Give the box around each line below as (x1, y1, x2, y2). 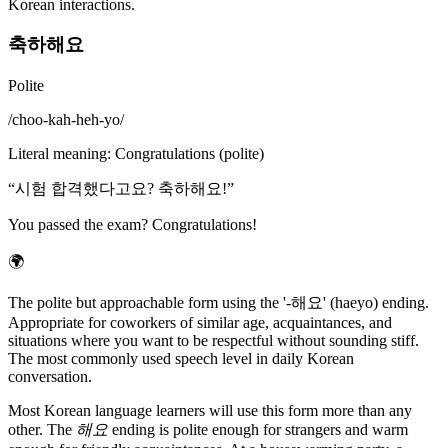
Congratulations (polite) (115, 145, 264, 163)
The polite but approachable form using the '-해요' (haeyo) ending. (8, 294, 429, 312)
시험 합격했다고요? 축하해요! (15, 180, 227, 198)
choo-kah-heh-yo (12, 111, 120, 129)
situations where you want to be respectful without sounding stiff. (8, 332, 419, 350)
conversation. (8, 368, 92, 386)
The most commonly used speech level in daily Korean (8, 350, 354, 368)
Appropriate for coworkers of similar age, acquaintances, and (8, 314, 392, 332)
